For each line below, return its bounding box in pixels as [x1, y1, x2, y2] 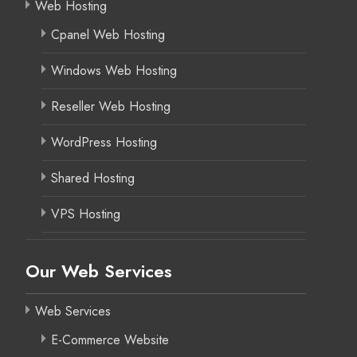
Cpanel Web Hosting [51, 25, 165, 44]
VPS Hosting [51, 204, 120, 223]
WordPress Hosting [51, 132, 157, 151]
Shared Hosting [51, 168, 135, 187]
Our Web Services [25, 257, 172, 284]
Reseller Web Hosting [51, 96, 171, 116]
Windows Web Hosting [51, 61, 177, 80]
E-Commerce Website [51, 330, 169, 349]
